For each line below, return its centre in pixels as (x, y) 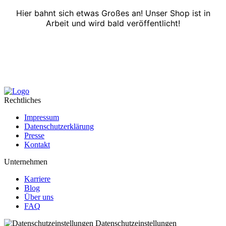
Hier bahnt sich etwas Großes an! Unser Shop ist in (113, 13)
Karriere (37, 179)
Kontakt (37, 144)
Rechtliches (22, 100)
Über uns (39, 197)
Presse (34, 135)
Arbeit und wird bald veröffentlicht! (113, 23)
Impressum (42, 117)
